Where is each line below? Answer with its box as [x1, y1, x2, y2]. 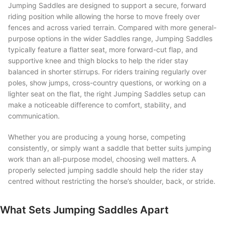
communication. [8, 111, 60, 120]
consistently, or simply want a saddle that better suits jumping [8, 143, 211, 152]
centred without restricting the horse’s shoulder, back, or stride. [8, 176, 215, 185]
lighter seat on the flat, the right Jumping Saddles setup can [8, 89, 205, 98]
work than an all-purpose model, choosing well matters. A [8, 154, 196, 163]
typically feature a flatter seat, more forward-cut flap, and [8, 45, 198, 54]
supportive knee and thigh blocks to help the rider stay [8, 56, 188, 65]
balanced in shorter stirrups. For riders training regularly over [8, 67, 206, 76]
